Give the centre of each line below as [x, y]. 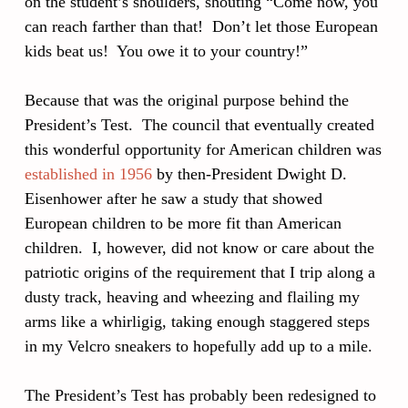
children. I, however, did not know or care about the [199, 247]
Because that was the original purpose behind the [187, 100]
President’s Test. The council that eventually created [199, 124]
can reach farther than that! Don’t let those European [201, 26]
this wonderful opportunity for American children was [203, 149]
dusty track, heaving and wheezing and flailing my [192, 296]
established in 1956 [88, 173]
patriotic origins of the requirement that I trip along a [200, 272]
